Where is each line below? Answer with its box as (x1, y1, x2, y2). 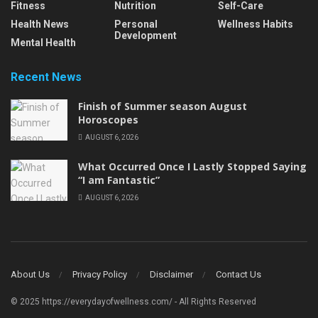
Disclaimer (150, 268, 193, 280)
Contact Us (216, 268, 261, 280)
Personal (114, 18, 158, 31)
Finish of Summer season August (78, 99, 247, 114)
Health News (11, 18, 69, 31)
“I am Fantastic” (78, 173, 160, 187)
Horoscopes (78, 113, 138, 127)
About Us (11, 268, 50, 280)
